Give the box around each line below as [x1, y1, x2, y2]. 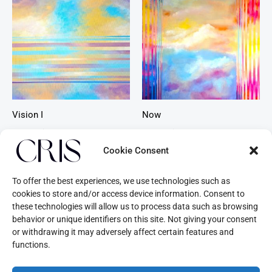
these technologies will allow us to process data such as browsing [12, 202, 258, 211]
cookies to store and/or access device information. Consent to [12, 189, 245, 199]
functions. [12, 240, 50, 250]
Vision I [12, 109, 43, 120]
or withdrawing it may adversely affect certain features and [12, 227, 234, 237]
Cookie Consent [103, 144, 169, 156]
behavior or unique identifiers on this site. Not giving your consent [12, 214, 257, 224]
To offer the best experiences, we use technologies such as [12, 176, 230, 186]
